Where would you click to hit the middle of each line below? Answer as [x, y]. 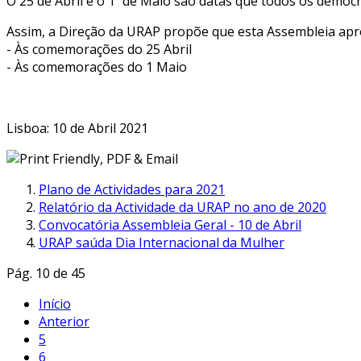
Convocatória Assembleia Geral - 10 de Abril [170, 224]
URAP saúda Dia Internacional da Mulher [162, 242]
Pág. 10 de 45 [46, 273]
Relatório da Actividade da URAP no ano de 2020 [183, 207]
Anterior [64, 321]
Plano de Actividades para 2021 [132, 189]
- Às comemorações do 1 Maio [97, 66]
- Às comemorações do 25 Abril [99, 49]
